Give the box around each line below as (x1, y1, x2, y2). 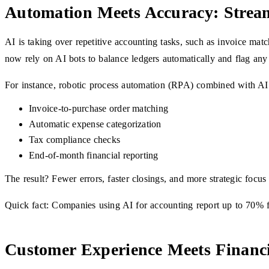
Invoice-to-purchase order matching (29, 103, 169, 113)
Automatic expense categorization (29, 118, 162, 129)
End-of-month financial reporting (29, 150, 159, 160)
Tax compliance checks (29, 134, 121, 145)
